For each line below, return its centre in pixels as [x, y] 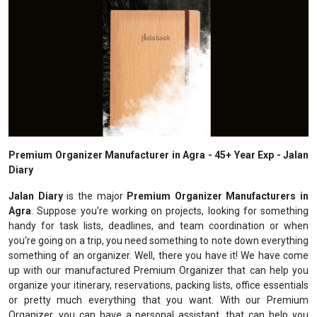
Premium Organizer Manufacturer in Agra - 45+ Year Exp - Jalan [158, 155]
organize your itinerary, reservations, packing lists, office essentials [158, 285]
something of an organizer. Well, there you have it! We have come [158, 255]
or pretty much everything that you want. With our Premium [158, 300]
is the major [97, 196]
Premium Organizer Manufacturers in [218, 196]
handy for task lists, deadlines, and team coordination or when [158, 226]
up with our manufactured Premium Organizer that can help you [158, 270]
